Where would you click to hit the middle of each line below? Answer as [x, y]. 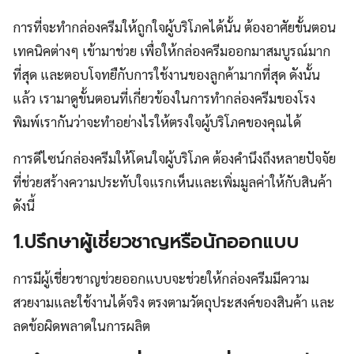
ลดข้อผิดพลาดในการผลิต [81, 326]
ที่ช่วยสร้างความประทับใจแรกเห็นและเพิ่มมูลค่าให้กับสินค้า [172, 182]
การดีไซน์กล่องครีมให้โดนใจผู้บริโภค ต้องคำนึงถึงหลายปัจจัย [174, 158]
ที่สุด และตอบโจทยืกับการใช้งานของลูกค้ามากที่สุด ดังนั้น [166, 75]
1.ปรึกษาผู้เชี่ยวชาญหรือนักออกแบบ [156, 242]
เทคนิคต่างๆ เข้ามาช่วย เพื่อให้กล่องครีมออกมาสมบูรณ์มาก [171, 51]
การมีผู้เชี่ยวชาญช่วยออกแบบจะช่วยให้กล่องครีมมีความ [161, 279]
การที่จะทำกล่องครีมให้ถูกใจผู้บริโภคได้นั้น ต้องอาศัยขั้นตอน [174, 27]
